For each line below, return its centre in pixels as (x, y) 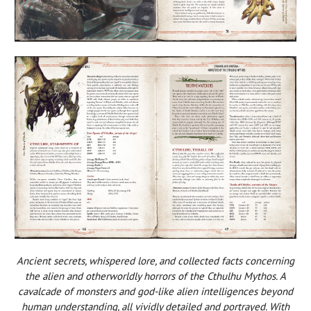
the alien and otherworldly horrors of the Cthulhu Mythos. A (155, 276)
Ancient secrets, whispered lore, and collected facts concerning (155, 260)
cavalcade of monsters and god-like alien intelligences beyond (155, 291)
